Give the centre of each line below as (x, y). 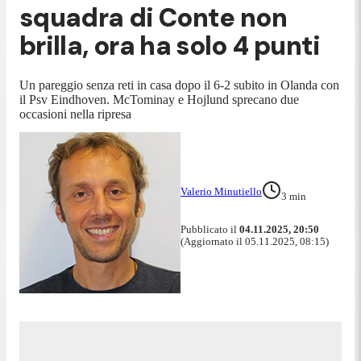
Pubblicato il (210, 229)
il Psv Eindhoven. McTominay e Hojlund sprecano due (159, 99)
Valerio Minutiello (221, 191)
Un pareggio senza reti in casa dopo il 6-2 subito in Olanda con (179, 85)
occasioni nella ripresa (75, 114)
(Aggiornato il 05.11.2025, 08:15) (255, 241)
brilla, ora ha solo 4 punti (170, 46)
